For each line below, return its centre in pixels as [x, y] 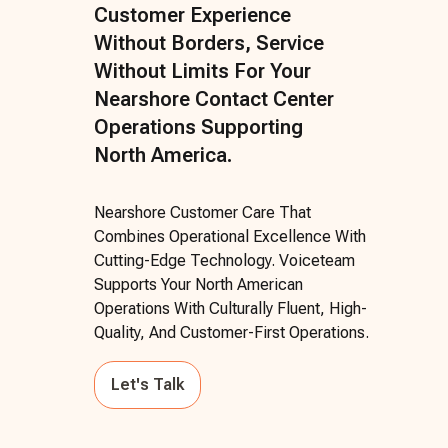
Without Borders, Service [209, 42]
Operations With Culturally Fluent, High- [230, 308]
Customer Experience [192, 14]
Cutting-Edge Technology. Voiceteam [224, 260]
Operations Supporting [198, 126]
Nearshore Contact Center [214, 98]
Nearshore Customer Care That [202, 212]
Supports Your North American [198, 284]
